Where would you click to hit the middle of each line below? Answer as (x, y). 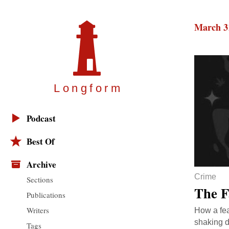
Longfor (82, 88)
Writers (38, 210)
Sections (40, 179)
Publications (46, 194)
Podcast (41, 119)
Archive (41, 165)
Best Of (41, 142)
